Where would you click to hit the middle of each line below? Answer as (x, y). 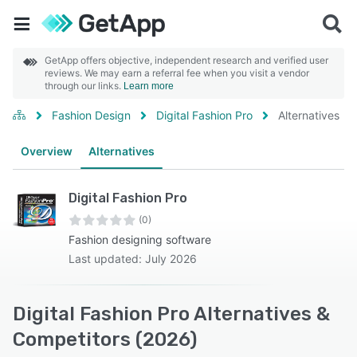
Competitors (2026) (105, 339)
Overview (47, 151)
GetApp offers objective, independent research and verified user (186, 60)
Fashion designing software (140, 239)
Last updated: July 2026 (133, 259)
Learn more (149, 86)
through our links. (84, 86)
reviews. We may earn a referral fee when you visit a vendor (177, 73)
